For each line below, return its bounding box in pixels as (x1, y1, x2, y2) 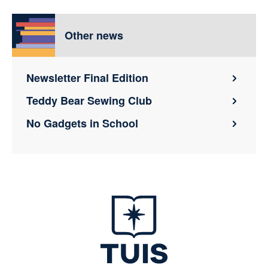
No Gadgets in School (26, 115, 138, 131)
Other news (65, 27, 123, 43)
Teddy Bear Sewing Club (26, 92, 152, 108)
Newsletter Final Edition (26, 69, 148, 86)
